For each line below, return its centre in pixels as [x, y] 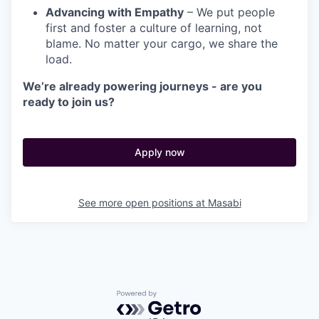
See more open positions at [143, 202]
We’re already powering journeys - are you [142, 86]
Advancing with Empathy [115, 12]
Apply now [159, 152]
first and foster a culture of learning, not [154, 27]
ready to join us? [69, 101]
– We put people [229, 12]
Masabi [224, 202]
